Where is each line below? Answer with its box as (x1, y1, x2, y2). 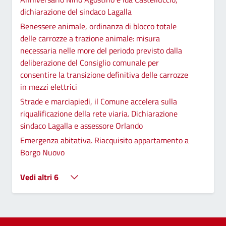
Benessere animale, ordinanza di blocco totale (20, 20, 177, 32)
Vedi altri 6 (20, 171, 59, 183)
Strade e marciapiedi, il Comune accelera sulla (20, 95, 177, 107)
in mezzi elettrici (20, 80, 77, 93)
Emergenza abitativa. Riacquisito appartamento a (20, 134, 189, 146)
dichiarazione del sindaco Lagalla (20, 5, 132, 18)
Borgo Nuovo (20, 146, 65, 158)
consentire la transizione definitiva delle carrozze (20, 68, 188, 81)
